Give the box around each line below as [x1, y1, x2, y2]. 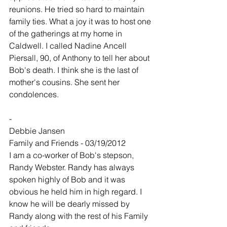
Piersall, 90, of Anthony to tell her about [9, 53, 152, 63]
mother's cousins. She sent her [9, 77, 122, 87]
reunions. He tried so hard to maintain [9, 4, 146, 14]
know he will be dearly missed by [9, 199, 132, 209]
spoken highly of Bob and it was [9, 174, 127, 184]
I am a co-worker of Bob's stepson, [9, 150, 136, 160]
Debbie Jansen [9, 126, 65, 136]
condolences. [9, 89, 59, 99]
